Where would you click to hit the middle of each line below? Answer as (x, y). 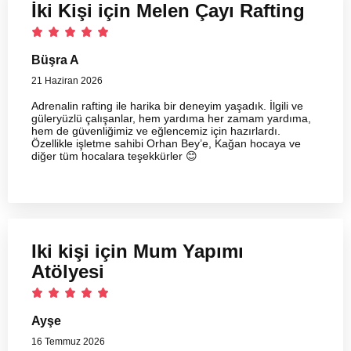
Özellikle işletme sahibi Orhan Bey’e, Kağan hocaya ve (166, 143)
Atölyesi (68, 271)
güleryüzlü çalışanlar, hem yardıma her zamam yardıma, (171, 118)
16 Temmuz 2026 (68, 341)
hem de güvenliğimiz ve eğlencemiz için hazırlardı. (156, 130)
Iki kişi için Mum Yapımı (138, 251)
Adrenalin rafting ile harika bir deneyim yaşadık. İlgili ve (167, 105)
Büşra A (55, 60)
